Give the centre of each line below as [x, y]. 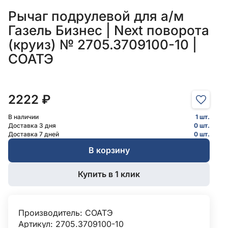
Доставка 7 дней [34, 134]
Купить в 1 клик [109, 174]
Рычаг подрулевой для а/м [96, 16]
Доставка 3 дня [32, 126]
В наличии [23, 117]
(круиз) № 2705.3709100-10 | [103, 45]
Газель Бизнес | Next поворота [109, 31]
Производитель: [52, 213]
